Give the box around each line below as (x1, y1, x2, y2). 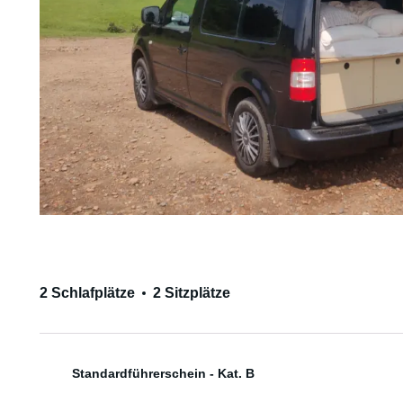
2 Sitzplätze (152, 285, 230, 300)
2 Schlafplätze (39, 285, 135, 300)
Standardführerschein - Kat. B (71, 365, 255, 381)
